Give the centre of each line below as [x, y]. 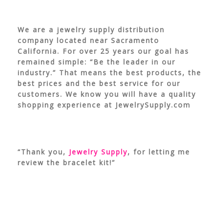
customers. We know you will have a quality [107, 94]
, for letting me [159, 152]
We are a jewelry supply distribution [91, 30]
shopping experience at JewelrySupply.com [104, 105]
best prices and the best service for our [99, 84]
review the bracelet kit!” [66, 163]
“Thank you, [43, 152]
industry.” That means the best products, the [109, 73]
